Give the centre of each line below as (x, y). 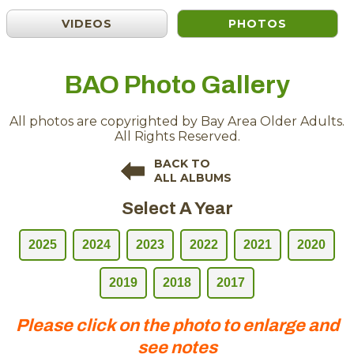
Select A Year (177, 209)
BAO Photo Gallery (177, 85)
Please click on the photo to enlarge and (177, 326)
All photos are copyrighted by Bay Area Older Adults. (177, 122)
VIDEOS (87, 24)
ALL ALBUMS (193, 178)
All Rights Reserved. (177, 137)
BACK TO (182, 164)
